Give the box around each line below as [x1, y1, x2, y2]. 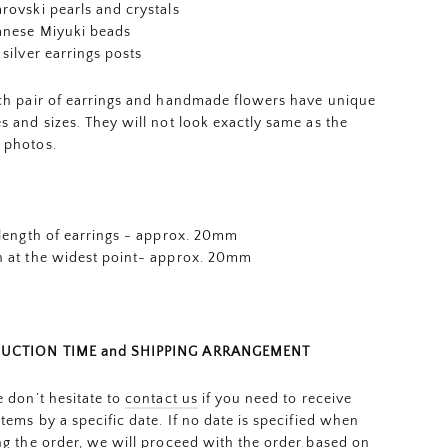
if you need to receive [201, 391, 352, 408]
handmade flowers [156, 93, 287, 110]
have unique [286, 93, 376, 110]
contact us [125, 391, 198, 408]
